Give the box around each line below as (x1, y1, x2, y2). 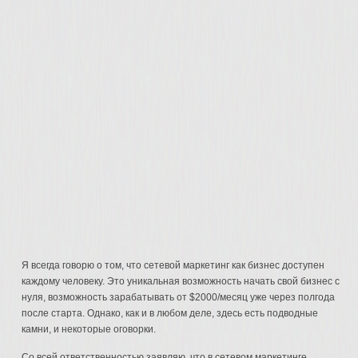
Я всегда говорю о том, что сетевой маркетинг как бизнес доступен (22, 260, 325, 271)
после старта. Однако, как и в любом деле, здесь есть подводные (22, 308, 319, 319)
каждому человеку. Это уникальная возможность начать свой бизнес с (22, 276, 340, 287)
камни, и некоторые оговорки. (22, 324, 157, 335)
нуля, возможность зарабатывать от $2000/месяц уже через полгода (22, 292, 336, 303)
